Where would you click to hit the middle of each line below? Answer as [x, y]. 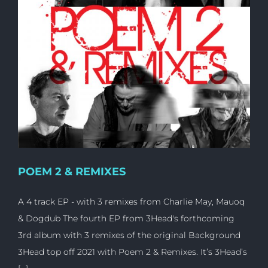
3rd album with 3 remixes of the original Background [129, 235]
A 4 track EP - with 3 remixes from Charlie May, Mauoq [131, 202]
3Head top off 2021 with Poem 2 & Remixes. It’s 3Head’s [133, 252]
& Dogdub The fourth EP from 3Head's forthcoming [126, 219]
